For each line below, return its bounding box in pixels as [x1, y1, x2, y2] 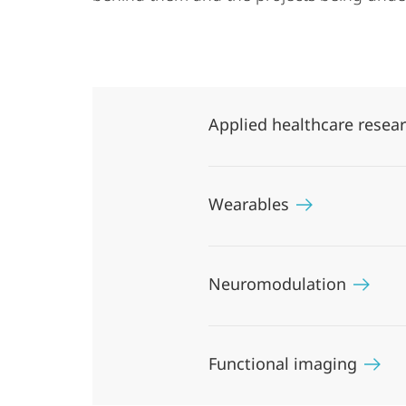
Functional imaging [208, 353, 362, 374]
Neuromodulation [208, 273, 351, 295]
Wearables [208, 193, 294, 215]
